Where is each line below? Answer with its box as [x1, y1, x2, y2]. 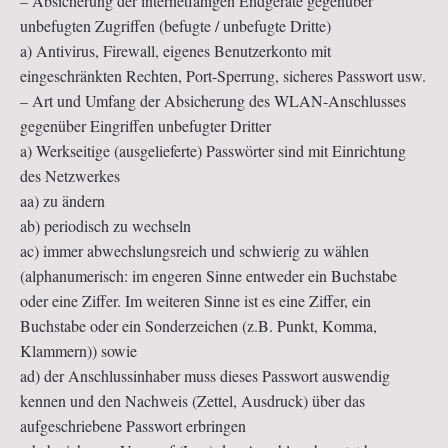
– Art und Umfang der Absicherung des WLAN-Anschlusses [20, 89, 406, 111]
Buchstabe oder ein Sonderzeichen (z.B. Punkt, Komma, [20, 314, 377, 336]
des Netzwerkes [20, 164, 120, 186]
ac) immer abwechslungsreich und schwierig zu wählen [20, 239, 369, 261]
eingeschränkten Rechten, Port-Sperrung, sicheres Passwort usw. [20, 64, 426, 86]
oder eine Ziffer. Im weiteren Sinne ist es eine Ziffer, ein [20, 289, 371, 311]
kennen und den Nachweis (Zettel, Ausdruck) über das [20, 389, 365, 411]
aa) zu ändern [20, 189, 105, 211]
